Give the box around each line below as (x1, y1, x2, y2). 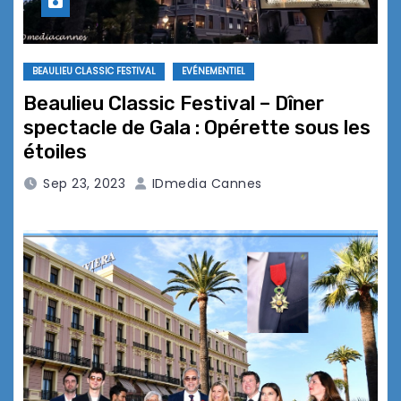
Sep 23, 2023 (43, 175, 125, 193)
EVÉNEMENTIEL (182, 64, 245, 79)
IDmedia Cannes (148, 175, 262, 193)
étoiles (23, 140, 87, 165)
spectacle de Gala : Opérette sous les (23, 115, 371, 141)
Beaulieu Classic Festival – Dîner (23, 91, 324, 116)
